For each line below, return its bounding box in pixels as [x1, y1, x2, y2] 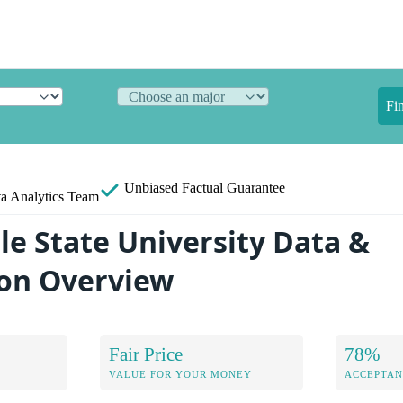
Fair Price [109, 343, 184, 364]
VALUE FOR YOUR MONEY [109, 368, 253, 380]
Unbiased [121, 180, 182, 195]
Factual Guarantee [182, 180, 285, 195]
